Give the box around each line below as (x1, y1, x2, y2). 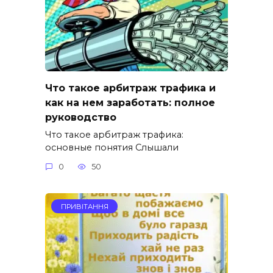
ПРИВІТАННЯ (60, 202, 108, 211)
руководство (45, 111, 116, 123)
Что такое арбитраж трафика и (45, 82, 216, 94)
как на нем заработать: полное (45, 96, 215, 108)
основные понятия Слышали (45, 141, 179, 153)
